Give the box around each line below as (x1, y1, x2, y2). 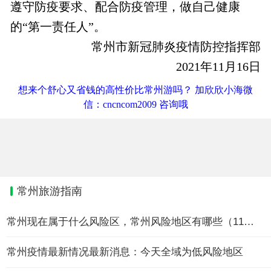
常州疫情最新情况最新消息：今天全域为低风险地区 (7, 246, 244, 258)
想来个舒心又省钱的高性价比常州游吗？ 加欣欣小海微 (18, 84, 253, 95)
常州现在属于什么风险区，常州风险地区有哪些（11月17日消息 (244, 216, 255, 228)
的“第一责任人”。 (10, 19, 106, 33)
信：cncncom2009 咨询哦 (83, 99, 188, 109)
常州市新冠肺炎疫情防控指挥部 (91, 39, 261, 53)
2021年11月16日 (176, 59, 261, 73)
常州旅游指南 (16, 185, 82, 198)
